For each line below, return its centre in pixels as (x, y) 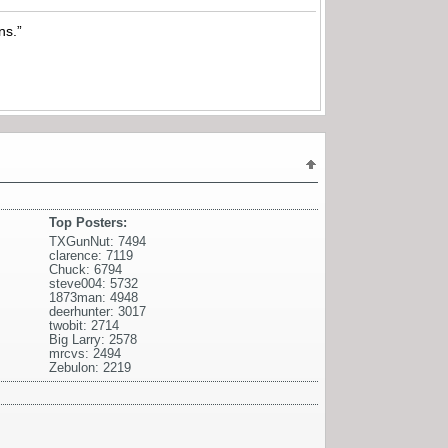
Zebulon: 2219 (90, 367)
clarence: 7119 (91, 255)
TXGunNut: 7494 (97, 241)
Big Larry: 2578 (93, 339)
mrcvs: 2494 (85, 353)
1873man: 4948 (93, 297)
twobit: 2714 (84, 325)
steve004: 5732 (93, 283)
